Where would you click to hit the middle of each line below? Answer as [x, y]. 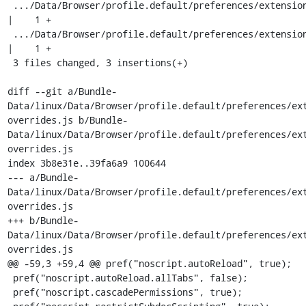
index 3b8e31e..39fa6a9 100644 [86, 163]
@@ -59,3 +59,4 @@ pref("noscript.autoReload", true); [149, 263]
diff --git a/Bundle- [62, 91]
